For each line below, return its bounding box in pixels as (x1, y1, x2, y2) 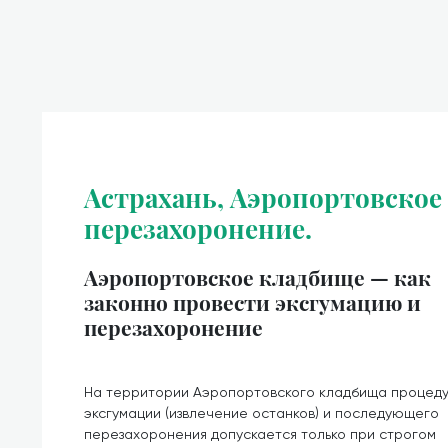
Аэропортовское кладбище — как (84, 263, 431, 291)
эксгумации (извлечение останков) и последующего (84, 405, 439, 421)
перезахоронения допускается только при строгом (84, 426, 436, 442)
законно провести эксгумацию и (84, 288, 421, 316)
